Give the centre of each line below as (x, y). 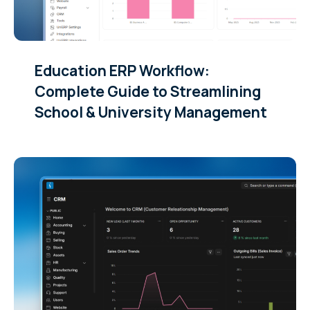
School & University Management (151, 112)
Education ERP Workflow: (122, 70)
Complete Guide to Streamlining (148, 91)
